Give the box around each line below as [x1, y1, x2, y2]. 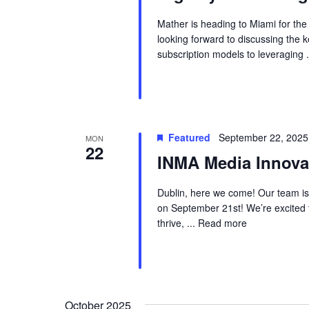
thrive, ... [157, 216, 198, 230]
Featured [168, 130, 210, 145]
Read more [197, 216, 247, 230]
